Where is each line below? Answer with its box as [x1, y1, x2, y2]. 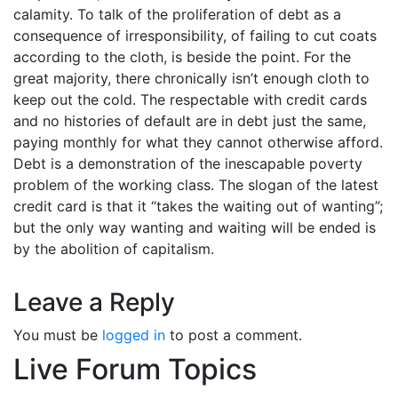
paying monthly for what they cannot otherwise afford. [13, 132, 383, 151]
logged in [102, 325, 165, 344]
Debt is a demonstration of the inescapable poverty [13, 154, 362, 172]
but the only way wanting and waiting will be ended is [13, 218, 376, 236]
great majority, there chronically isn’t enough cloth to [13, 68, 370, 87]
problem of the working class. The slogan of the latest [13, 175, 378, 194]
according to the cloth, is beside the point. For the [13, 47, 351, 66]
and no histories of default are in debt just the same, [13, 111, 366, 130]
